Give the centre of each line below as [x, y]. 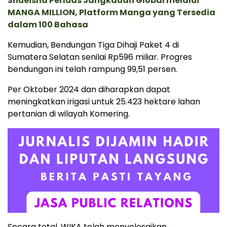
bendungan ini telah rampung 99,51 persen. [92, 69]
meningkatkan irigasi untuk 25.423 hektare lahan [104, 101]
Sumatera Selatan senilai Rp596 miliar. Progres [100, 57]
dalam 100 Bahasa [48, 24]
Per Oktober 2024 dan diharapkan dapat [89, 89]
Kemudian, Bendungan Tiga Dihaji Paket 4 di [93, 45]
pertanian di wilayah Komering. [69, 113]
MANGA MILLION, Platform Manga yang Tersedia [111, 12]
